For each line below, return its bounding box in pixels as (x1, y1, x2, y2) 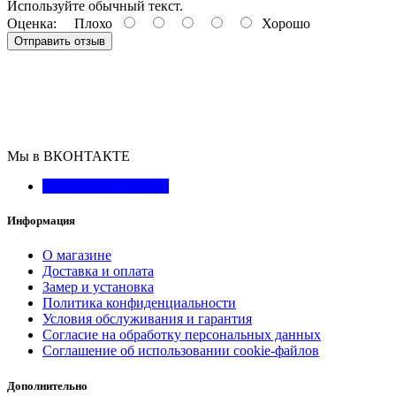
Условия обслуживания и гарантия (42, 311, 252, 327)
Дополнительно (7, 378, 88, 392)
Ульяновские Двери (42, 179, 169, 194)
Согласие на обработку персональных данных (42, 327, 321, 343)
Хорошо (255, 16, 310, 32)
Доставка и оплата (42, 263, 154, 279)
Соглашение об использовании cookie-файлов (42, 343, 319, 359)
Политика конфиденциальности (42, 295, 236, 311)
